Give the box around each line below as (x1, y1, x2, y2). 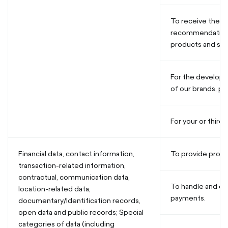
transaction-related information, (18, 160, 126, 170)
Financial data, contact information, (18, 149, 134, 159)
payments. (170, 193, 206, 203)
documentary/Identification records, (18, 195, 140, 206)
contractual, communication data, (18, 172, 130, 182)
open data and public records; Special (18, 207, 144, 217)
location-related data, (18, 184, 91, 194)
